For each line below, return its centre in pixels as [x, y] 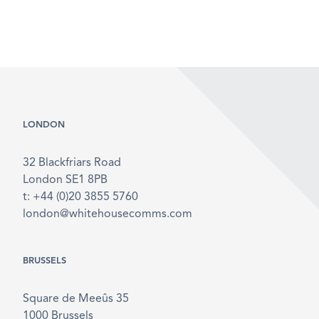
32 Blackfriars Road [72, 163]
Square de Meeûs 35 [76, 299]
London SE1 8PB [65, 180]
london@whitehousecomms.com [108, 214]
